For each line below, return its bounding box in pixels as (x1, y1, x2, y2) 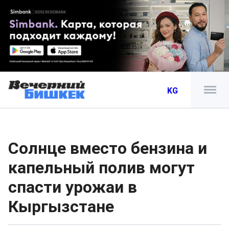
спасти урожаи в (8, 177, 137, 197)
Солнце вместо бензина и (8, 139, 207, 158)
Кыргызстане (8, 197, 114, 216)
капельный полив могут (8, 158, 195, 177)
